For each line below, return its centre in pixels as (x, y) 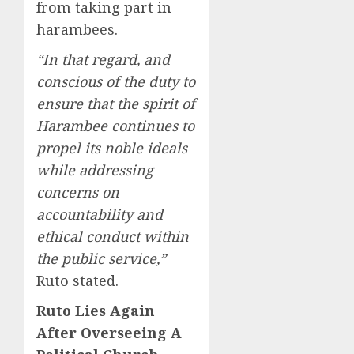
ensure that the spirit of (116, 104)
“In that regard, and (103, 60)
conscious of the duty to (116, 82)
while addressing (95, 170)
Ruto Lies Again (96, 311)
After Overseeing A (109, 333)
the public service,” (101, 259)
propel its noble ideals (112, 148)
